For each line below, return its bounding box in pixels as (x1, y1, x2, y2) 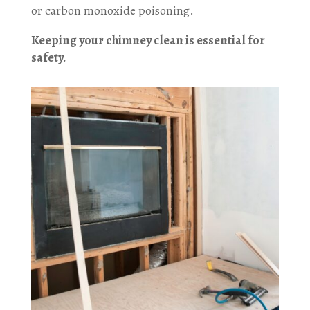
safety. (30, 49, 66, 66)
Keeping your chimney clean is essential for (30, 32, 265, 49)
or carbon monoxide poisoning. (30, 2, 194, 19)
